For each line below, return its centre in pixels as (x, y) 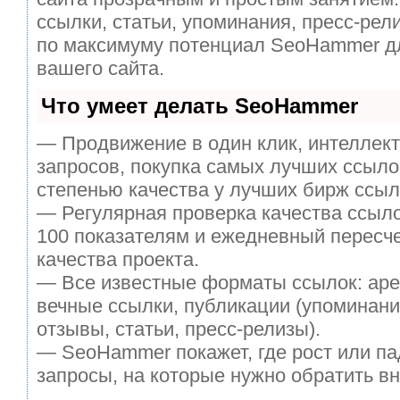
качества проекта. (118, 259)
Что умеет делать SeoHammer (200, 105)
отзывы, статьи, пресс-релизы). (179, 329)
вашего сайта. (100, 68)
